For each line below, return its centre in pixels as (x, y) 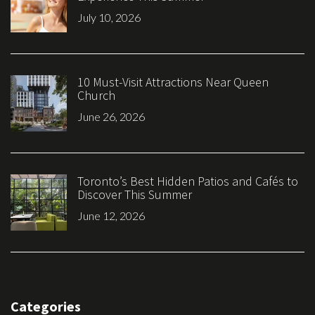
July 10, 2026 (109, 17)
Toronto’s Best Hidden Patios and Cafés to (188, 181)
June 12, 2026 (111, 215)
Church (96, 95)
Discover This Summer (135, 194)
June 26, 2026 (111, 116)
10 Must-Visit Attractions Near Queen (173, 82)
